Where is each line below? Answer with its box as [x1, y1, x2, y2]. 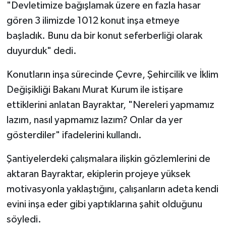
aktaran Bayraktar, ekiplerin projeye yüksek [6, 168, 190, 179]
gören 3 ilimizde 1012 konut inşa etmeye [6, 15, 180, 26]
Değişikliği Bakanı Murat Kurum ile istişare [6, 84, 183, 95]
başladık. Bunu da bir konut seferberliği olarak [6, 30, 202, 41]
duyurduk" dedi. [6, 45, 77, 56]
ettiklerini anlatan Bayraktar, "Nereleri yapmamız [6, 99, 214, 110]
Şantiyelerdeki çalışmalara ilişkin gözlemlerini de [6, 153, 210, 164]
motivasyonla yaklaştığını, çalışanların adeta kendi [6, 184, 218, 194]
